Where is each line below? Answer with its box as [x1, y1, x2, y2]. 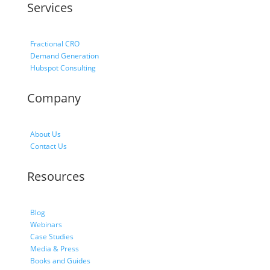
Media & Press [30, 243, 79, 254]
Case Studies [30, 231, 74, 242]
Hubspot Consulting [30, 63, 96, 74]
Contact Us [30, 141, 67, 152]
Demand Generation [30, 51, 99, 61]
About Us [30, 129, 61, 140]
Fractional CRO [30, 39, 80, 49]
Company [27, 90, 81, 107]
